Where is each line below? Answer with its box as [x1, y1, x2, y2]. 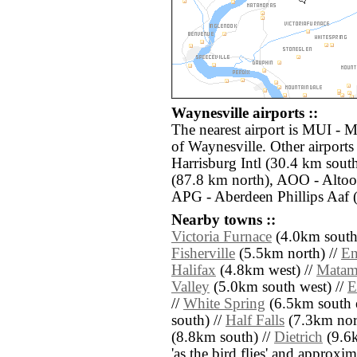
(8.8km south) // [171, 329, 274, 346]
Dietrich [274, 329, 323, 346]
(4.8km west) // [216, 262, 316, 279]
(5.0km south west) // [210, 279, 347, 296]
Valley [171, 279, 210, 296]
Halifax [171, 262, 216, 279]
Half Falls [226, 312, 284, 329]
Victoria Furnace [171, 229, 272, 245]
